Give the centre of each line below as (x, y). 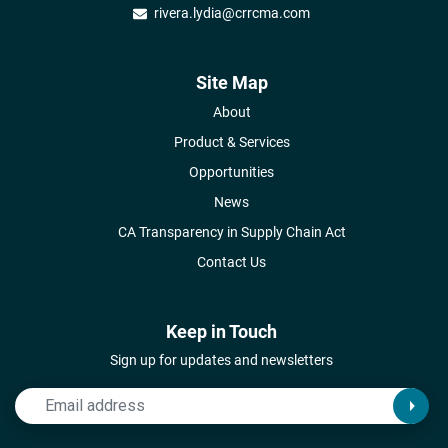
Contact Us (231, 261)
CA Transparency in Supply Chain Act (231, 231)
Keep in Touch (221, 331)
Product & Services (231, 141)
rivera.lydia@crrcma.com (232, 12)
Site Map (231, 82)
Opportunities (231, 171)
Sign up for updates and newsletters (221, 359)
